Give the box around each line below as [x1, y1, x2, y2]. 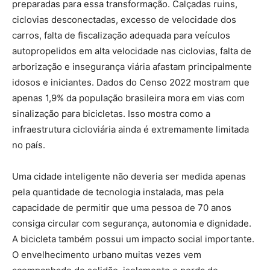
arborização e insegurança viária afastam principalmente [12, 61, 252, 73]
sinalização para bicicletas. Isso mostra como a [12, 108, 210, 120]
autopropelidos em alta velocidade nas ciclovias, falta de [12, 45, 251, 57]
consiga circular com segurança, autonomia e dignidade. [12, 218, 251, 230]
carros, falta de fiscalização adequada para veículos [12, 30, 230, 42]
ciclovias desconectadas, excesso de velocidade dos [12, 14, 236, 26]
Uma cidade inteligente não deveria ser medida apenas [12, 171, 246, 183]
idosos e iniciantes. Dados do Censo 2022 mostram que [12, 77, 250, 89]
